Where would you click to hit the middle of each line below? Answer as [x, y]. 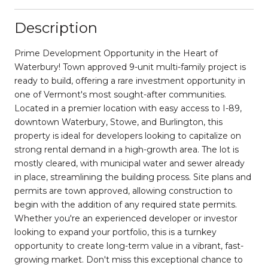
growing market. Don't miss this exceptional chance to [129, 259]
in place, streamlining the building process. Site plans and [133, 177]
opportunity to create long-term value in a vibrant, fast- [129, 246]
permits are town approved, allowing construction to [124, 191]
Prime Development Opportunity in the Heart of [116, 53]
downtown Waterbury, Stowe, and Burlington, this [118, 122]
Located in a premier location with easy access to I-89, [128, 108]
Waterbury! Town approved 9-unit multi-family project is [130, 67]
